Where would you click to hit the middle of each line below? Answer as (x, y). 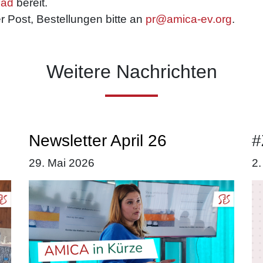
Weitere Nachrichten (131, 72)
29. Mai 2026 (62, 163)
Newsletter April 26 (98, 141)
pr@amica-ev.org (189, 19)
